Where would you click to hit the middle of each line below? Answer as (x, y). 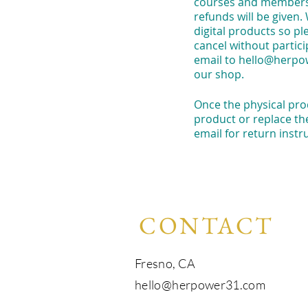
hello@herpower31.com (200, 284)
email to (216, 59)
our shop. (219, 74)
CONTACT (206, 225)
